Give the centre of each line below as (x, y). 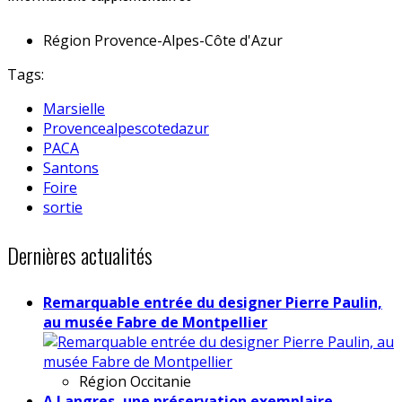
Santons (71, 167)
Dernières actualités (80, 254)
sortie (63, 207)
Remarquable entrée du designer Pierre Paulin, (213, 302)
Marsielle (74, 108)
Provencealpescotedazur (126, 128)
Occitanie (161, 381)
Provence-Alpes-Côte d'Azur (188, 40)
